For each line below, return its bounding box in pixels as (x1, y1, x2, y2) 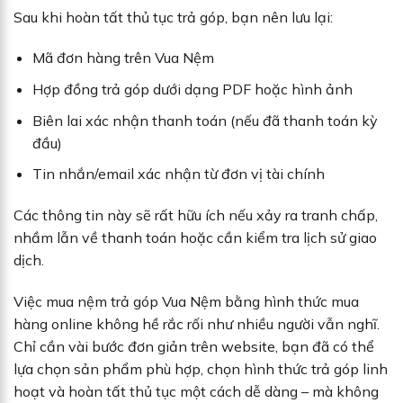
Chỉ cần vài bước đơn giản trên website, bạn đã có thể (13, 336, 374, 355)
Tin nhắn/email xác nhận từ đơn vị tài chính (31, 165, 325, 184)
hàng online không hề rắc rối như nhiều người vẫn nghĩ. (13, 314, 380, 333)
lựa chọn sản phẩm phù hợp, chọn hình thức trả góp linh (13, 359, 388, 378)
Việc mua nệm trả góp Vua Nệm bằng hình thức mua (13, 291, 359, 310)
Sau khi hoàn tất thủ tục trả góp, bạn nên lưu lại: (13, 7, 333, 26)
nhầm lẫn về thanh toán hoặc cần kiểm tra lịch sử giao (13, 228, 377, 247)
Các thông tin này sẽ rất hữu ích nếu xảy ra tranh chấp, (13, 206, 378, 225)
